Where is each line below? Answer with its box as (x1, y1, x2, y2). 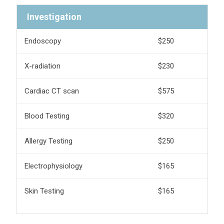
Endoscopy (24, 36, 61, 45)
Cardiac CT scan (24, 86, 79, 95)
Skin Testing (24, 186, 64, 195)
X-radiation (24, 61, 60, 70)
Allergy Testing (24, 136, 72, 145)
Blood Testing (24, 111, 69, 120)
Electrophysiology (24, 161, 82, 170)
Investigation (26, 11, 81, 22)
